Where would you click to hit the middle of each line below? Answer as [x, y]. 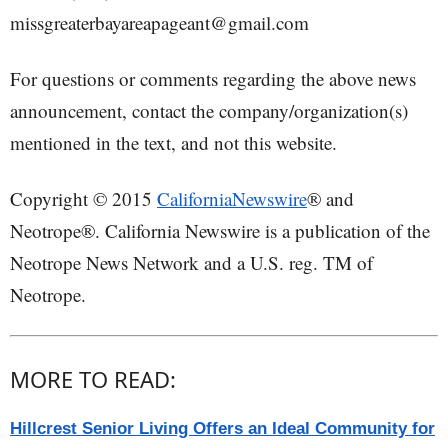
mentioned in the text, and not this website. [173, 142]
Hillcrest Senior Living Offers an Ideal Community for [222, 428]
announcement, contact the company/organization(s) [209, 110]
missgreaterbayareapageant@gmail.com [159, 22]
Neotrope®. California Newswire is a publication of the [220, 230]
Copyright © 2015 [83, 198]
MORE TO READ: [93, 379]
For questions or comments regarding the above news [213, 78]
